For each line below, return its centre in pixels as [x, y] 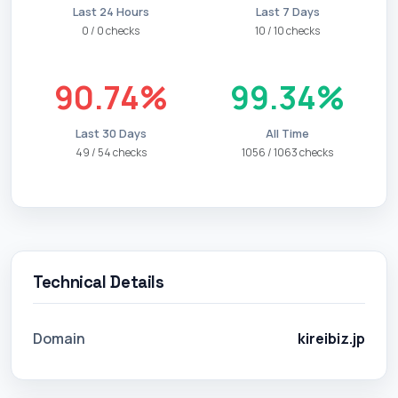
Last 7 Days [287, 12]
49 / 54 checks [111, 153]
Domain [59, 338]
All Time [287, 134]
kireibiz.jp [331, 338]
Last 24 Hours [111, 12]
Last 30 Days [111, 134]
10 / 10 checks [287, 31]
